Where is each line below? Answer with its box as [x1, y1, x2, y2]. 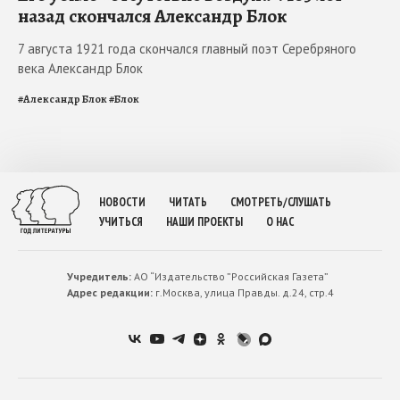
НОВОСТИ [99, 194, 146, 210]
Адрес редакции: [66, 285, 153, 299]
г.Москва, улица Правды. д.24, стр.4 [152, 285, 334, 299]
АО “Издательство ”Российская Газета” [130, 269, 329, 283]
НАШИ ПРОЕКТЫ [166, 213, 243, 229]
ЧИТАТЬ [169, 194, 207, 210]
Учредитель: [66, 269, 131, 283]
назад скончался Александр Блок [18, 3, 287, 29]
